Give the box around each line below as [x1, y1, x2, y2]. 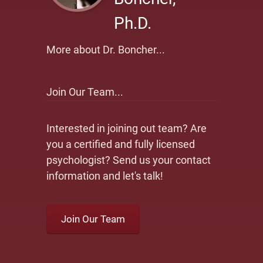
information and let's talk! [46, 170, 163, 182]
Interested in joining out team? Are [46, 122, 207, 134]
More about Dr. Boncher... [46, 43, 165, 56]
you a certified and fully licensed [46, 138, 195, 150]
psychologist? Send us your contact [46, 154, 211, 166]
